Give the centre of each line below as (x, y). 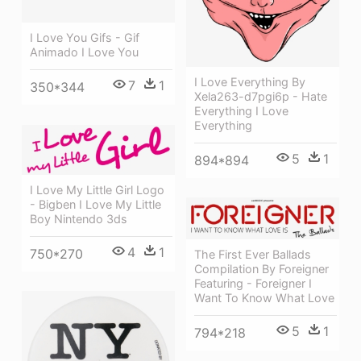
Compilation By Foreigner (261, 268)
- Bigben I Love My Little (95, 204)
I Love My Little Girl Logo (97, 189)
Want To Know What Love (264, 297)
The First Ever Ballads (253, 254)
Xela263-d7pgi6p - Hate (261, 96)
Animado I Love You (84, 52)
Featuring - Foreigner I (253, 283)
